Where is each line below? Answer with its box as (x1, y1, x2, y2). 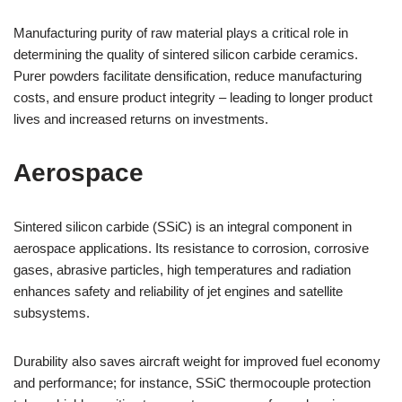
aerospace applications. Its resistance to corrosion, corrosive (13, 240, 369, 256)
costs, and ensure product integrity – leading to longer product (13, 90, 372, 105)
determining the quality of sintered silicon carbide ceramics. (13, 47, 358, 62)
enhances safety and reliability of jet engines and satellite (13, 284, 343, 299)
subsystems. (13, 305, 90, 320)
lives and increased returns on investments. (13, 111, 268, 127)
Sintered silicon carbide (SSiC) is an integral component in (13, 219, 352, 234)
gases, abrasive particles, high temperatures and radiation (13, 262, 351, 277)
